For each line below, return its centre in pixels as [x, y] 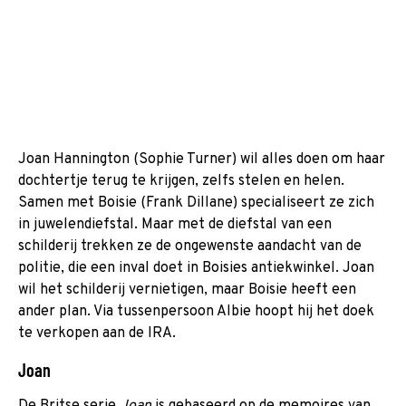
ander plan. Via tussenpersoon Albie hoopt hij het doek [196, 311]
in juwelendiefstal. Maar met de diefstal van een [175, 224]
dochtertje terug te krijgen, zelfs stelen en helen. [181, 181]
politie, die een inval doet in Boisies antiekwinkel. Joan [196, 268]
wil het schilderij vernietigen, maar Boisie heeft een [187, 290]
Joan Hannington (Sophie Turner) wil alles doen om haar [202, 159]
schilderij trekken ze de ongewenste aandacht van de [190, 246]
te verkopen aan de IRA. [97, 333]
